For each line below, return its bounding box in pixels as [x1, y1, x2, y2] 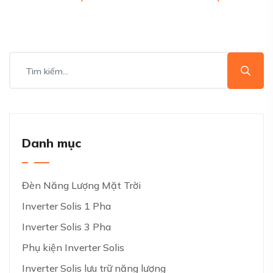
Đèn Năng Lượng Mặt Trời [22, 179, 141, 191]
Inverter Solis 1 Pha [22, 200, 111, 212]
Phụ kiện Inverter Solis [22, 241, 124, 253]
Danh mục [22, 135, 81, 151]
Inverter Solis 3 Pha [22, 221, 111, 233]
